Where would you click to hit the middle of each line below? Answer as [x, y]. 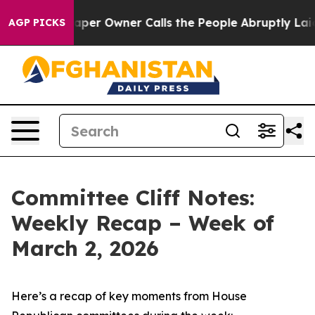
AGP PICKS [37, 22]
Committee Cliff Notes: [133, 198]
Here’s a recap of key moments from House [129, 296]
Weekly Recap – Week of [143, 223]
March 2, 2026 [85, 248]
